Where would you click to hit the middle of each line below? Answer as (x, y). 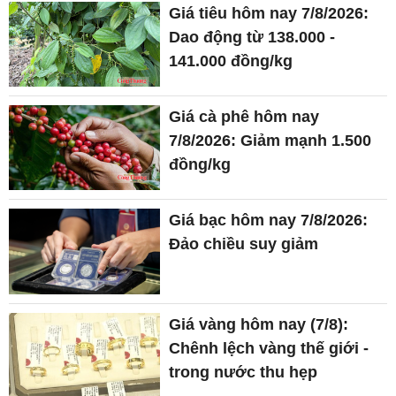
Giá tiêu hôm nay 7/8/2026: (269, 13)
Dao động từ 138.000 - (252, 37)
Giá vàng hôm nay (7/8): (259, 324)
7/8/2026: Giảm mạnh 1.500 (270, 141)
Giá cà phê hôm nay (244, 117)
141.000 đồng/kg (231, 61)
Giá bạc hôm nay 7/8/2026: (269, 221)
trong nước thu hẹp (244, 372)
